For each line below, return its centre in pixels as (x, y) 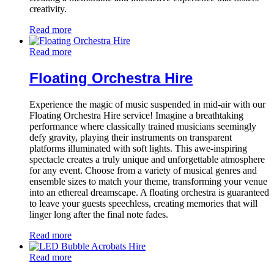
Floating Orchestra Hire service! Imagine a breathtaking (136, 115)
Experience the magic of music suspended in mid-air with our (147, 104)
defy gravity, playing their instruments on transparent (131, 137)
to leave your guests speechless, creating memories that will (143, 203)
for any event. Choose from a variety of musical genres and (143, 170)
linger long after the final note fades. (99, 214)
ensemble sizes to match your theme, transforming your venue (148, 181)
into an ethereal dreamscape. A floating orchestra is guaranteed (149, 192)
